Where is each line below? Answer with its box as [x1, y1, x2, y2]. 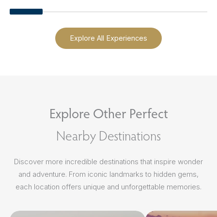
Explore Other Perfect [49, 104, 168, 122]
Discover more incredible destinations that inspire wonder [14, 156, 203, 166]
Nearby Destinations [56, 126, 161, 144]
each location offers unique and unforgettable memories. [15, 182, 201, 191]
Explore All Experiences [70, 34, 147, 43]
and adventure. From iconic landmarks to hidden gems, [18, 169, 199, 179]
